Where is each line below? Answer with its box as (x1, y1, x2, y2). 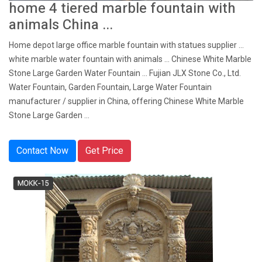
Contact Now (16, 145, 68, 156)
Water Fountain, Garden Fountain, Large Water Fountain (9, 82, 212, 92)
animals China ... (9, 15, 113, 35)
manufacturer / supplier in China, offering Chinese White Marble (9, 96, 244, 106)
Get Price (85, 145, 123, 156)
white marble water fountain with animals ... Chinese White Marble (9, 54, 251, 64)
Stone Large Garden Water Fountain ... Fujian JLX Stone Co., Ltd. (9, 68, 241, 78)
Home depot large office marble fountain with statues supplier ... (9, 40, 244, 50)
